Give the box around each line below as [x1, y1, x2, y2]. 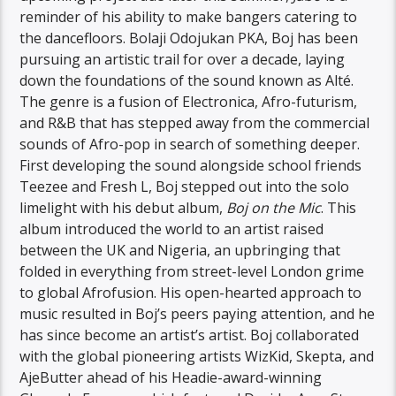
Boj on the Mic [226, 197, 322, 217]
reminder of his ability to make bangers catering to [19, 6, 358, 27]
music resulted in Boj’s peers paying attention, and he [19, 303, 376, 324]
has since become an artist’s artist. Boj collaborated [19, 324, 360, 345]
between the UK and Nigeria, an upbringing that [19, 240, 341, 260]
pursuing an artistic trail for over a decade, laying [19, 49, 346, 69]
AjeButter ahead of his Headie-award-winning [19, 367, 323, 387]
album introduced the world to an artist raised [19, 218, 324, 239]
